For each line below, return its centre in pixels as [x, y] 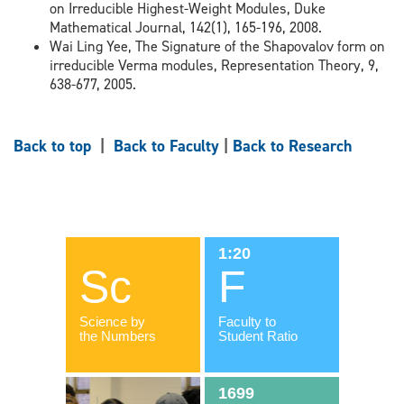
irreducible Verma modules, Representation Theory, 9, [214, 65]
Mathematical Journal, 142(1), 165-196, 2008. [186, 28]
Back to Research [292, 147]
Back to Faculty [166, 147]
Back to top [55, 147]
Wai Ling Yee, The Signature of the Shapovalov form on [217, 46]
